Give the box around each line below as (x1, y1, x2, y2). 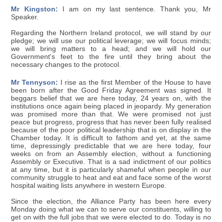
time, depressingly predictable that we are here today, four (11, 142, 211, 150)
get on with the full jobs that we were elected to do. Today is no (11, 213, 211, 221)
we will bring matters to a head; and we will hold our (11, 45, 211, 53)
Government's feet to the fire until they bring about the (11, 53, 211, 60)
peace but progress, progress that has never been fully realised (11, 118, 211, 126)
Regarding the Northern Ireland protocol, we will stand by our (11, 29, 211, 37)
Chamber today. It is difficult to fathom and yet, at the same (11, 134, 211, 142)
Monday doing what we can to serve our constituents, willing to (11, 205, 211, 213)
